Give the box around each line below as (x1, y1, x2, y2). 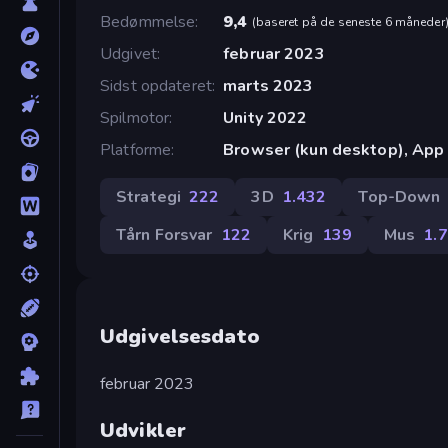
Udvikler (100, 416, 187, 444)
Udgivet (100, 42, 157, 65)
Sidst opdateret (100, 74, 212, 97)
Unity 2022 (223, 106, 308, 129)
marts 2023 (223, 74, 314, 97)
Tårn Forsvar (116, 223, 213, 246)
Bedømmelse (100, 10, 196, 33)
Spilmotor (100, 106, 170, 129)
